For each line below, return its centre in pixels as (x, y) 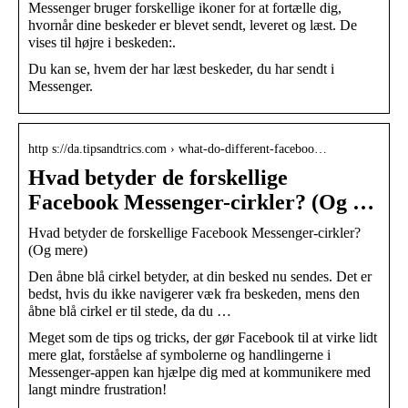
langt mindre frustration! (97, 389)
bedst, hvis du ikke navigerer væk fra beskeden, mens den (194, 293)
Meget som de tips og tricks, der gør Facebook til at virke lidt (203, 337)
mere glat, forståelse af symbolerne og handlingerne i (179, 354)
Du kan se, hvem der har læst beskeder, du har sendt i (181, 68)
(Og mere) (58, 250)
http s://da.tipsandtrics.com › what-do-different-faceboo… (178, 148)
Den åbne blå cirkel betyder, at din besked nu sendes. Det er (200, 276)
